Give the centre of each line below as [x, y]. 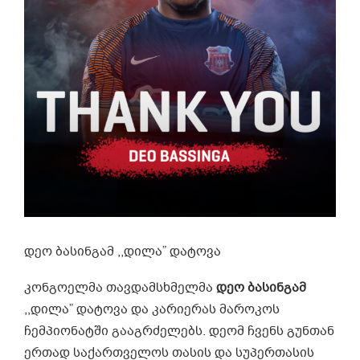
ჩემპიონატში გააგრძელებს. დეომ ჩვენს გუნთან [179, 331]
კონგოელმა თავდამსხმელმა [120, 287]
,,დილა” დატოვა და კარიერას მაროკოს [152, 309]
